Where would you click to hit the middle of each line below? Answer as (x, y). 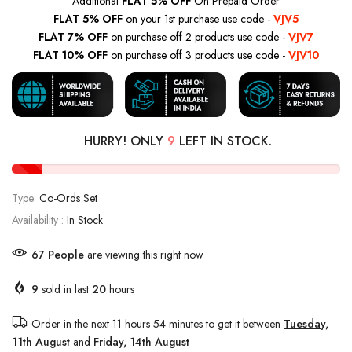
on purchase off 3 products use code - (198, 55)
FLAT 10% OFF (70, 55)
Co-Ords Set (68, 198)
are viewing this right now (144, 255)
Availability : (39, 220)
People (66, 255)
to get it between (243, 324)
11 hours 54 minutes (158, 324)
